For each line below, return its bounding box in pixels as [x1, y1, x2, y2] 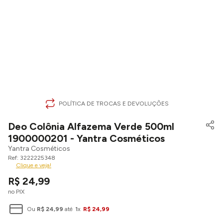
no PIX [8, 188, 24, 195]
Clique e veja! [16, 162, 51, 169]
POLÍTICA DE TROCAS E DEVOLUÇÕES [59, 100, 169, 107]
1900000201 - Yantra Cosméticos [8, 132, 165, 144]
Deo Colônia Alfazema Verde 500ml [8, 120, 174, 132]
